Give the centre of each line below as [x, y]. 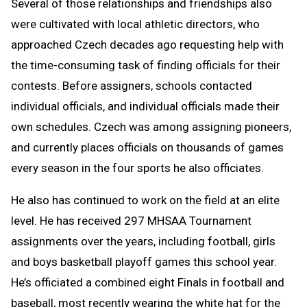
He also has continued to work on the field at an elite [145, 200]
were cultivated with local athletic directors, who [135, 24]
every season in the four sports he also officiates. [137, 168]
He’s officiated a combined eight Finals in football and [148, 282]
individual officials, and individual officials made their [145, 106]
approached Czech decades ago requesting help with [147, 44]
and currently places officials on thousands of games [147, 147]
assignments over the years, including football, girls [143, 241]
